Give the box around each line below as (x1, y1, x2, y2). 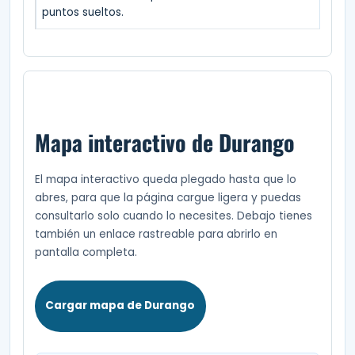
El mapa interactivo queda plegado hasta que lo (34, 172, 296, 188)
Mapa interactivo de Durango (34, 125, 295, 158)
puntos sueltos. (41, 4, 124, 20)
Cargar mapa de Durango (45, 298, 196, 314)
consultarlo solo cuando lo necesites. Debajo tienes (34, 208, 312, 224)
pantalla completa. (34, 245, 137, 261)
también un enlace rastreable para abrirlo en (34, 227, 277, 242)
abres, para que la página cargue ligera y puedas (34, 190, 301, 206)
